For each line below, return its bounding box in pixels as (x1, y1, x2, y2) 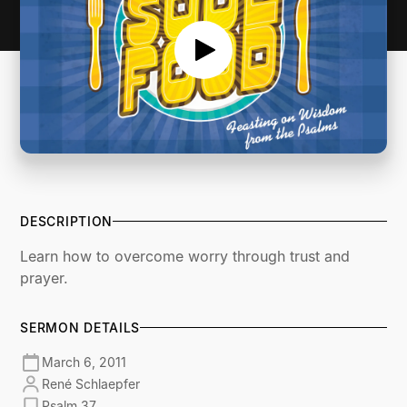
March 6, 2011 (42, 354, 127, 371)
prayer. (20, 268, 69, 287)
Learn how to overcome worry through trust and (20, 246, 351, 265)
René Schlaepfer (42, 376, 141, 392)
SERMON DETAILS (20, 319, 141, 335)
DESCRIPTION (20, 213, 114, 229)
